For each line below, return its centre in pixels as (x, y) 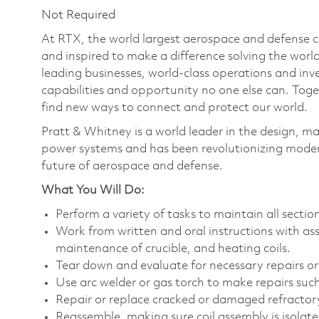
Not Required (78, 15)
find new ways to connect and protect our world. (176, 108)
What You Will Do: (93, 190)
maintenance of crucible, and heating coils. (173, 249)
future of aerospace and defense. (132, 166)
